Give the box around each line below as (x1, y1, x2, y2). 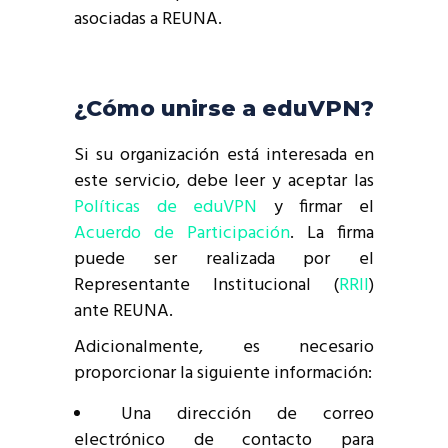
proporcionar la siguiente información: (74, 359, 372, 389)
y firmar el (257, 193, 375, 223)
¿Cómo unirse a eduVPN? (74, 95, 374, 123)
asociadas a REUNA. (74, 5, 222, 35)
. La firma (290, 219, 374, 249)
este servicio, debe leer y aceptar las (74, 167, 374, 197)
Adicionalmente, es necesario (74, 333, 374, 363)
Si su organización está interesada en (74, 141, 374, 171)
